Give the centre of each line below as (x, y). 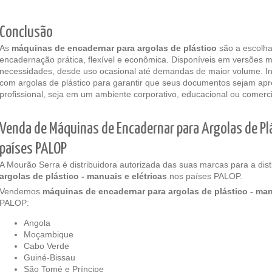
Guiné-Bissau (49, 257)
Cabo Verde (46, 246)
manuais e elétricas (128, 176)
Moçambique (49, 234)
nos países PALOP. (206, 176)
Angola (37, 223)
